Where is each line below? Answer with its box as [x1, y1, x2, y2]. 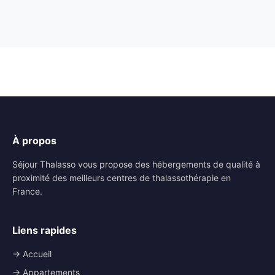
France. [12, 185, 42, 196]
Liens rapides [12, 223, 77, 236]
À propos [12, 134, 56, 147]
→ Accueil [12, 248, 52, 259]
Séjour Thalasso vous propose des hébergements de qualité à [12, 158, 260, 169]
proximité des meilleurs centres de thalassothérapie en [12, 172, 231, 183]
